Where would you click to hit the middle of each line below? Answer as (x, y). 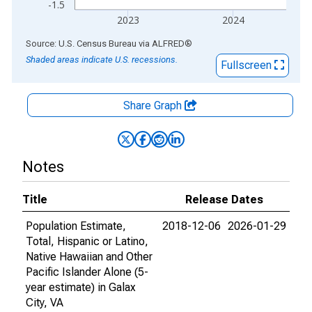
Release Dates (224, 200)
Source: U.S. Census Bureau (81, 44)
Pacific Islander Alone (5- (87, 272)
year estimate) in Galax (81, 287)
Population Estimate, (76, 226)
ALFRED (168, 44)
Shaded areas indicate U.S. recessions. (102, 60)
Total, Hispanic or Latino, (87, 241)
